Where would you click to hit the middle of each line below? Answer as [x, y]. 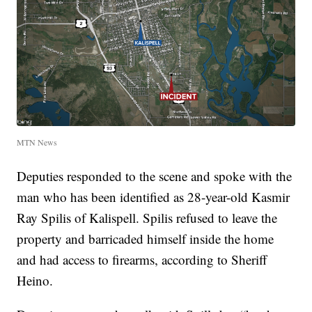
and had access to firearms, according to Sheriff [142, 260]
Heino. [35, 281]
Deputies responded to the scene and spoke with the [155, 176]
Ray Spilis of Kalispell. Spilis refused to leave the [147, 218]
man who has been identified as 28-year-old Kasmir [154, 197]
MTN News [37, 142]
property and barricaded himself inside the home [146, 239]
